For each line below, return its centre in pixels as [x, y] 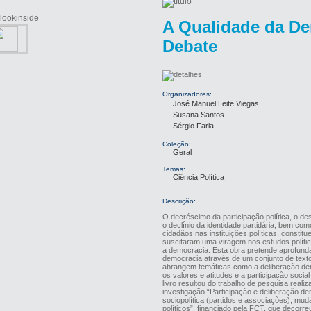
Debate [190, 46]
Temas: [174, 169]
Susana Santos [199, 115]
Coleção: [177, 144]
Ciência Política [199, 177]
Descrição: [179, 201]
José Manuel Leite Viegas [216, 103]
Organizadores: [187, 94]
